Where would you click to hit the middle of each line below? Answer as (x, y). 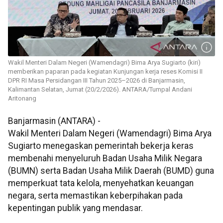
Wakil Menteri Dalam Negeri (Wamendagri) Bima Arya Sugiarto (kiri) (104, 63)
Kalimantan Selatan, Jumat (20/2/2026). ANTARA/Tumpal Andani (100, 90)
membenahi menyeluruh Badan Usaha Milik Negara (105, 159)
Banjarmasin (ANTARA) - (54, 121)
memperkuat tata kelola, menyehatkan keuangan (101, 183)
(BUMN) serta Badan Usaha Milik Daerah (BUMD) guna (111, 171)
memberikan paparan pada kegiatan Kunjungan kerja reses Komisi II (105, 72)
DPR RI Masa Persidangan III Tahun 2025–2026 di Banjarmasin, (97, 81)
